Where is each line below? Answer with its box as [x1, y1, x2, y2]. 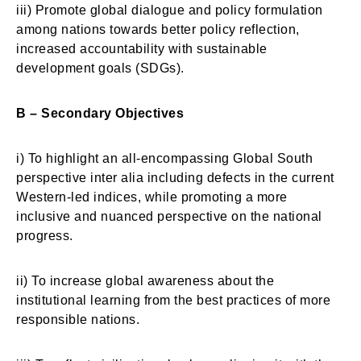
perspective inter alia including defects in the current [16, 171, 334, 185]
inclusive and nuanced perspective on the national [16, 210, 322, 223]
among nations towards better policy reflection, [16, 23, 300, 36]
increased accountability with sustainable [16, 42, 268, 56]
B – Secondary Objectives [16, 106, 184, 120]
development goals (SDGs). [16, 61, 188, 75]
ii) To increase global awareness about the [16, 274, 274, 288]
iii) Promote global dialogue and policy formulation [16, 3, 323, 17]
